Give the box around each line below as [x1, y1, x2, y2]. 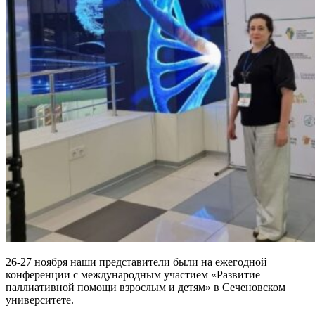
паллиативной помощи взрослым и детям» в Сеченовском [6, 281, 285, 293]
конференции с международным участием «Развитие [6, 268, 260, 281]
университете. [6, 293, 74, 306]
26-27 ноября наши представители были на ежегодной [6, 255, 267, 268]
